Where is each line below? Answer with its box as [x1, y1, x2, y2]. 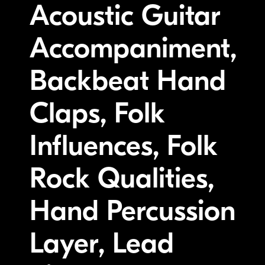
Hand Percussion [30, 194, 235, 227]
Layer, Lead [30, 227, 174, 260]
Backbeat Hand [30, 64, 226, 97]
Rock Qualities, [30, 161, 214, 195]
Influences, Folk [30, 129, 218, 162]
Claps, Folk [30, 96, 165, 130]
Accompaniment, [30, 31, 237, 64]
